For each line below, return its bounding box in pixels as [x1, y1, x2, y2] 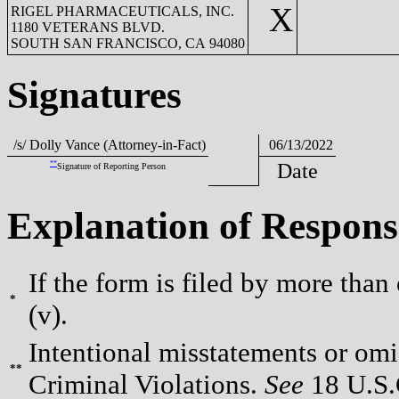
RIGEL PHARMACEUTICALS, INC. [11, 3, 234, 19]
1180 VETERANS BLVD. [11, 19, 165, 35]
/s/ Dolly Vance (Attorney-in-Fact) [10, 136, 206, 152]
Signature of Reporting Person [57, 160, 166, 171]
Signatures [7, 73, 182, 116]
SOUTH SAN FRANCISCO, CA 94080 [11, 35, 245, 51]
